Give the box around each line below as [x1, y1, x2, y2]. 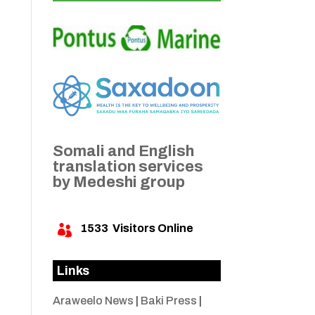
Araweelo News [52, 295, 134, 307]
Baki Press [140, 295, 197, 307]
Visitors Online [108, 222, 193, 235]
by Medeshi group [52, 174, 185, 191]
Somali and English [52, 143, 194, 160]
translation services [52, 158, 203, 176]
